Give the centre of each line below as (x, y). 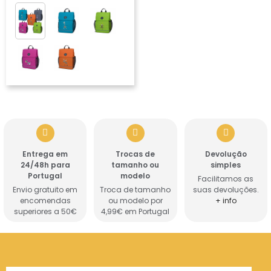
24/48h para (45, 165)
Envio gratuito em (45, 189)
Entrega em (45, 154)
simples (226, 165)
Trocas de (135, 154)
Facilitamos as (226, 178)
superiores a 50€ (45, 211)
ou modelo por (135, 200)
